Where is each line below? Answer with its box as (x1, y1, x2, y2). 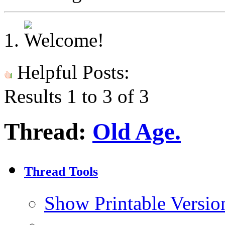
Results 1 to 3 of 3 (4, 85, 149, 107)
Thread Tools (24, 164, 98, 179)
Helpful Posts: (12, 61, 130, 83)
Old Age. (92, 119, 181, 145)
